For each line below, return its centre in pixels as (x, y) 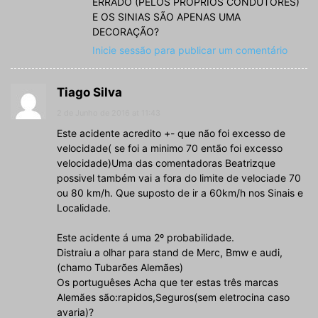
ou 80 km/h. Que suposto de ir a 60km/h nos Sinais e (180, 193)
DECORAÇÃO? (126, 32)
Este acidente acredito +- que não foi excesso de (171, 133)
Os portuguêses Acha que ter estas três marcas (168, 283)
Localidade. (84, 208)
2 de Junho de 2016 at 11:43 (109, 113)
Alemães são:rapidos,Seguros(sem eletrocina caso (173, 297)
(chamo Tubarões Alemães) (120, 268)
